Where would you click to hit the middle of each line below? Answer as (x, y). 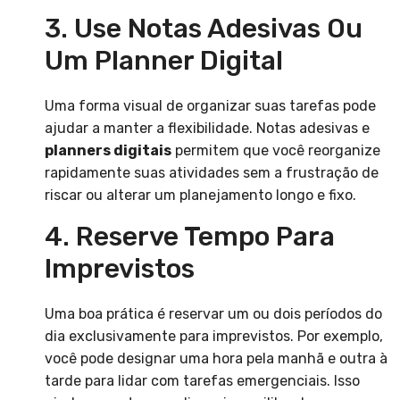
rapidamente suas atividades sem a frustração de (212, 173)
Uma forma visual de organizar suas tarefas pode (210, 106)
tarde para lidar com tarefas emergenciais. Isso (202, 381)
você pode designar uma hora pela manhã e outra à (216, 359)
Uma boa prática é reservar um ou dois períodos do (213, 314)
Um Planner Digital (164, 61)
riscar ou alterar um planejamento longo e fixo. (200, 196)
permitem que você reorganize (276, 151)
